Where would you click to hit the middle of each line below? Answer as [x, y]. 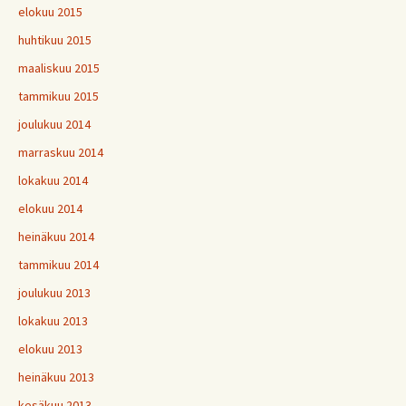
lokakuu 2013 [53, 321]
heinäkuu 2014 [56, 237]
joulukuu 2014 [54, 124]
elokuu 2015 [50, 12]
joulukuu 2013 [54, 293]
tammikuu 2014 [58, 265]
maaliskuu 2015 [59, 68]
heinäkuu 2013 [56, 377]
